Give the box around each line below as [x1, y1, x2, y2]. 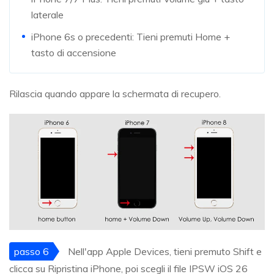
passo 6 [13, 245, 49, 257]
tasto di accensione [31, 46, 116, 59]
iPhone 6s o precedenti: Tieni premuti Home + [31, 31, 230, 43]
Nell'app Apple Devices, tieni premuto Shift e [65, 245, 262, 257]
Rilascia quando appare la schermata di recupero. [9, 87, 221, 100]
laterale [31, 9, 64, 21]
